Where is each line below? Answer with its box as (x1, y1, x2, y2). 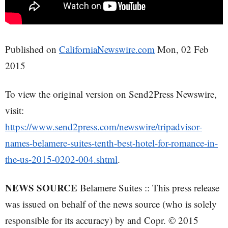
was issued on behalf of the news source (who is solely (5, 197, 217, 210)
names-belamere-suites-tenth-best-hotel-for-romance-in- (5, 136, 218, 149)
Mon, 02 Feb (155, 42, 209, 55)
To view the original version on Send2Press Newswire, (5, 87, 217, 100)
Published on (5, 42, 59, 55)
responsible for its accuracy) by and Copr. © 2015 (5, 213, 198, 226)
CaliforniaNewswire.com (59, 42, 155, 55)
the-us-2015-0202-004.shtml (5, 152, 118, 165)
